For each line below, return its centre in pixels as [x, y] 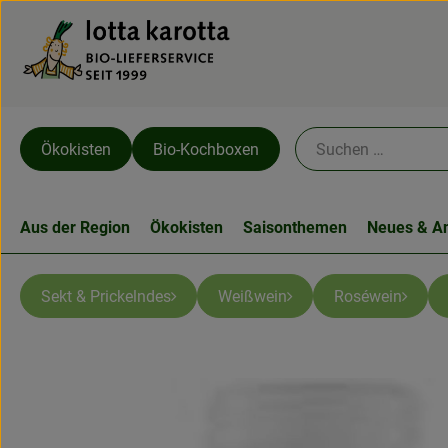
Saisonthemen [295, 227]
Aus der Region [75, 227]
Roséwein [368, 296]
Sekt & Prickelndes [106, 296]
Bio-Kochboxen [206, 149]
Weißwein [252, 296]
